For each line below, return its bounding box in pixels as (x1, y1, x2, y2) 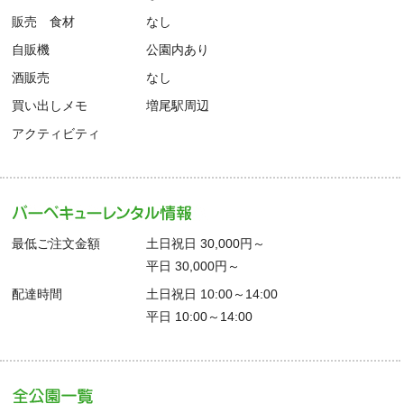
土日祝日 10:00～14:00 (146, 286, 279, 301)
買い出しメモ (12, 97, 88, 113)
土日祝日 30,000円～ (146, 235, 266, 251)
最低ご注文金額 (12, 235, 101, 251)
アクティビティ (12, 125, 101, 141)
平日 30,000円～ (146, 258, 241, 273)
